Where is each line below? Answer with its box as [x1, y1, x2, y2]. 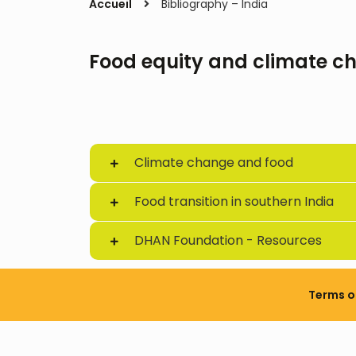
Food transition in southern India [134, 192, 334, 211]
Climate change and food [134, 153, 293, 172]
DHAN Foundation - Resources [134, 230, 322, 250]
